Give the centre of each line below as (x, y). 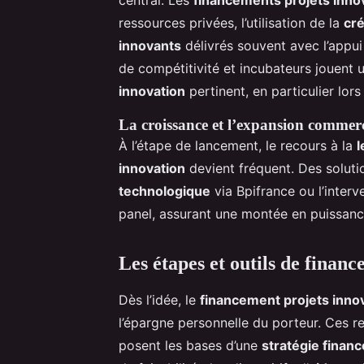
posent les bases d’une (190, 345)
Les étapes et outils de (212, 263)
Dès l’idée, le (159, 299)
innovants (150, 45)
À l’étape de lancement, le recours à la (238, 145)
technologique (165, 191)
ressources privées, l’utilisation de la (231, 22)
